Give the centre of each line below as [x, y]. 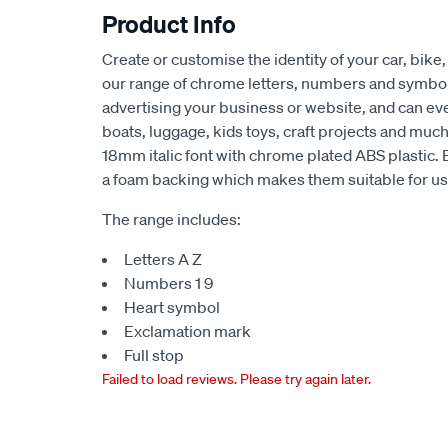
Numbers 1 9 [168, 283]
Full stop [154, 355]
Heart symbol [172, 307]
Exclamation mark [187, 331]
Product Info [169, 24]
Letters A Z [163, 259]
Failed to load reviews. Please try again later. [236, 379]
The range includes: [171, 219]
